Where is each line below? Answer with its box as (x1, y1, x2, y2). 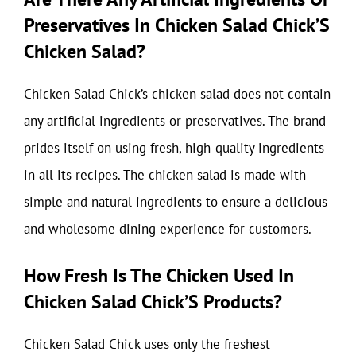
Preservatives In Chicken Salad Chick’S (24, 12, 330, 37)
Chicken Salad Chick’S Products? (24, 289, 282, 314)
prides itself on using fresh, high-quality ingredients (24, 138, 324, 157)
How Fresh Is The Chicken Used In (24, 263, 294, 288)
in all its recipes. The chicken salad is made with (24, 165, 306, 184)
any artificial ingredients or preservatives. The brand (24, 111, 326, 130)
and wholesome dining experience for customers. (24, 219, 311, 238)
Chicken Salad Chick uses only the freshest (24, 335, 270, 353)
